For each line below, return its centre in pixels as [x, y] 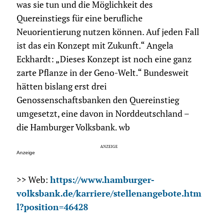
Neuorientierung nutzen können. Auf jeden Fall [108, 32]
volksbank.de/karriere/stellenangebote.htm [109, 194]
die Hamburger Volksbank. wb [73, 127]
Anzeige [26, 153]
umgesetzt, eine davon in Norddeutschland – [102, 114]
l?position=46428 [52, 207]
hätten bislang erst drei [61, 87]
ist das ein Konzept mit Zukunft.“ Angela [95, 46]
